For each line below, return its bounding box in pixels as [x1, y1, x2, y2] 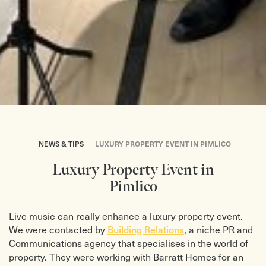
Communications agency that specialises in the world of [9, 236, 248, 249]
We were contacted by [9, 223, 107, 236]
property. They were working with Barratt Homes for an [9, 250, 243, 263]
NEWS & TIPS [38, 138, 84, 148]
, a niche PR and [184, 223, 253, 236]
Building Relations [107, 222, 184, 236]
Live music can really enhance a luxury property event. [9, 209, 243, 222]
